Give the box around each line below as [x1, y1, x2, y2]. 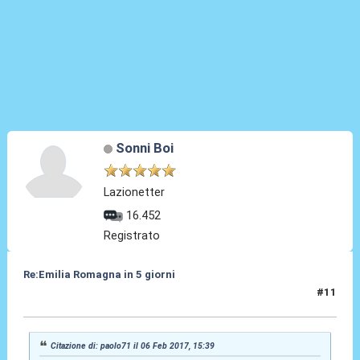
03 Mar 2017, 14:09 [22, 292, 122, 305]
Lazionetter [104, 184, 166, 199]
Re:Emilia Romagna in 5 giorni [22, 268, 175, 280]
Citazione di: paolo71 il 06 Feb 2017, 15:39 [51, 340, 215, 351]
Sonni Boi [115, 139, 174, 156]
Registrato [104, 227, 161, 243]
